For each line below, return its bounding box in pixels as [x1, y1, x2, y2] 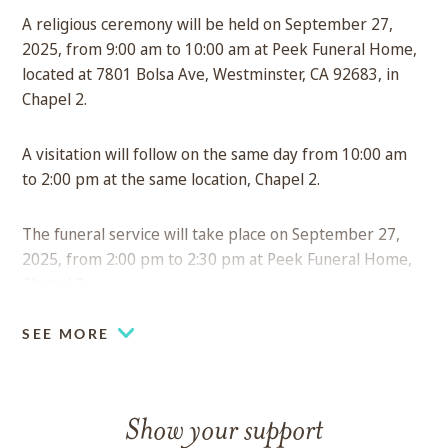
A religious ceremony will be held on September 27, [22, 12, 394, 35]
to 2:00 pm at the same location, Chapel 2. [22, 167, 321, 190]
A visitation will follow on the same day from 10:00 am [22, 142, 408, 165]
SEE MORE [22, 324, 110, 342]
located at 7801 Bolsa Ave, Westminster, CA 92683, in [22, 62, 400, 85]
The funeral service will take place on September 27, [22, 222, 401, 245]
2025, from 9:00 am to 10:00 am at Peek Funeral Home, [22, 37, 418, 60]
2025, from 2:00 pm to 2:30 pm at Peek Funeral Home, [22, 247, 413, 270]
